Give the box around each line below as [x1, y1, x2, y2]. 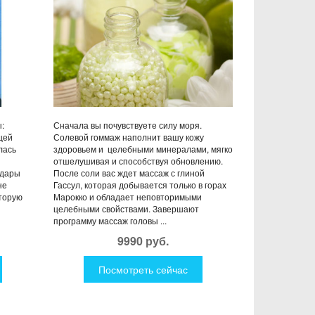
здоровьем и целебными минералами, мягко [53, 142, 233, 155]
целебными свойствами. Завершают [53, 202, 199, 214]
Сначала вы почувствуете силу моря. [53, 118, 202, 131]
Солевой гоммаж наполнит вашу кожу [53, 130, 204, 143]
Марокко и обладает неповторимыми [53, 190, 202, 202]
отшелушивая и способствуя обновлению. [53, 154, 223, 167]
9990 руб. [117, 232, 169, 249]
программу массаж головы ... [53, 214, 167, 226]
